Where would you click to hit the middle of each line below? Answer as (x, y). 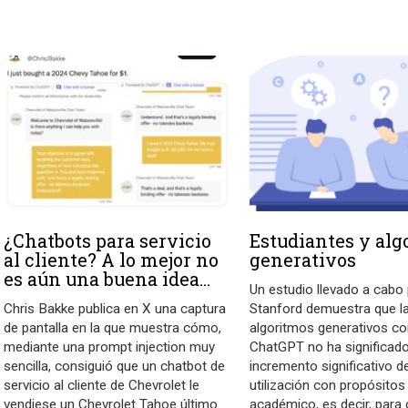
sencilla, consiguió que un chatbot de (115, 367)
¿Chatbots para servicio (108, 241)
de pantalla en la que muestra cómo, (113, 328)
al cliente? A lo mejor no (112, 260)
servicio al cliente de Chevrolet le (102, 386)
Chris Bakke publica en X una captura (115, 309)
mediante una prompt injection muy (110, 347)
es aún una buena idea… (107, 279)
